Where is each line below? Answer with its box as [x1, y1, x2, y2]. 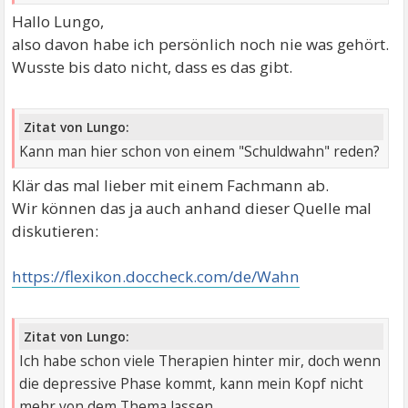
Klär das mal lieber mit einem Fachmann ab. [12, 175, 330, 197]
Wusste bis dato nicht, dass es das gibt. [12, 56, 293, 78]
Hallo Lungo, [12, 11, 105, 33]
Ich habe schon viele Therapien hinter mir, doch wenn [19, 351, 382, 371]
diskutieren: [12, 220, 99, 242]
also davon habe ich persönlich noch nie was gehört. [12, 34, 390, 56]
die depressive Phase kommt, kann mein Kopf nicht [19, 373, 364, 393]
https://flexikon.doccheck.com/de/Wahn [12, 266, 301, 288]
